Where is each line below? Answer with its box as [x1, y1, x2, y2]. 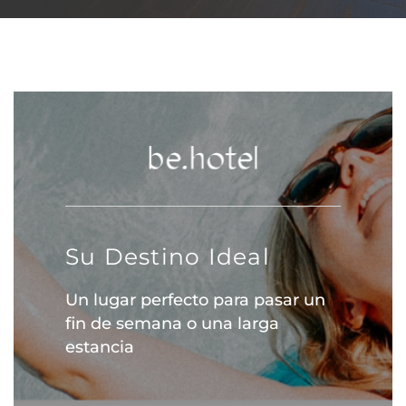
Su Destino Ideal [64, 243, 270, 270]
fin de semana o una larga [64, 314, 279, 333]
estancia [64, 337, 134, 357]
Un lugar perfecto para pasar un [64, 290, 325, 310]
